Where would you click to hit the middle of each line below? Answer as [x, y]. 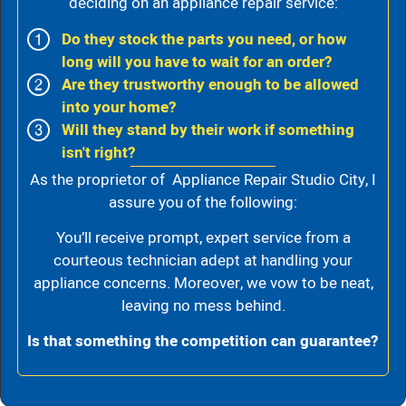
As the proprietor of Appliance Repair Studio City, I [203, 179]
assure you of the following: [203, 202]
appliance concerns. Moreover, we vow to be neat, [203, 283]
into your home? [120, 107]
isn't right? [99, 152]
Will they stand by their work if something [208, 130]
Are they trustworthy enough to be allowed [211, 84]
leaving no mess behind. [203, 305]
